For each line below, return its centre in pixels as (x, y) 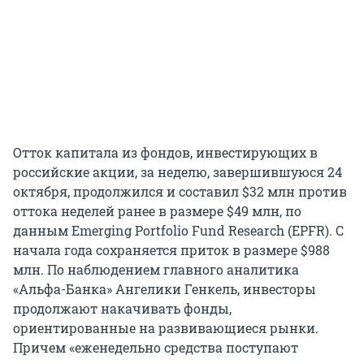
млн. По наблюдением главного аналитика (156, 269)
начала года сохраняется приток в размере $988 (171, 249)
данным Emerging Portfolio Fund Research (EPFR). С (178, 230)
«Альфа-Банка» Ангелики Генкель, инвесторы (165, 288)
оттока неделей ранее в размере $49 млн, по (157, 210)
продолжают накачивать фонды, (122, 308)
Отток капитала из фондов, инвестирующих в (165, 152)
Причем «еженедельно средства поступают (156, 347)
